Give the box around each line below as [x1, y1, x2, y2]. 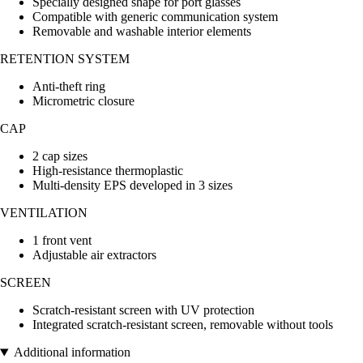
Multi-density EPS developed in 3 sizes [32, 178, 233, 193]
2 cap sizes [32, 149, 88, 164]
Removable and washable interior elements [32, 24, 251, 39]
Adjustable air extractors [32, 248, 156, 263]
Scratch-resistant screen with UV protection [32, 303, 254, 318]
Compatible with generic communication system [32, 10, 278, 24]
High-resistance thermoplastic [32, 164, 183, 178]
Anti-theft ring [32, 79, 105, 94]
